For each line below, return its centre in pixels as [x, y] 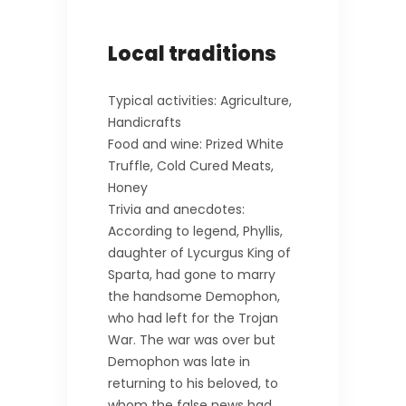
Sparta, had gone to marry [192, 274]
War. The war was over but [192, 339]
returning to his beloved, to [193, 383]
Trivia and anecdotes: [176, 209]
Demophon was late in [179, 361]
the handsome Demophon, [194, 296]
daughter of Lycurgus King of [199, 252]
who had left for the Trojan [193, 318]
